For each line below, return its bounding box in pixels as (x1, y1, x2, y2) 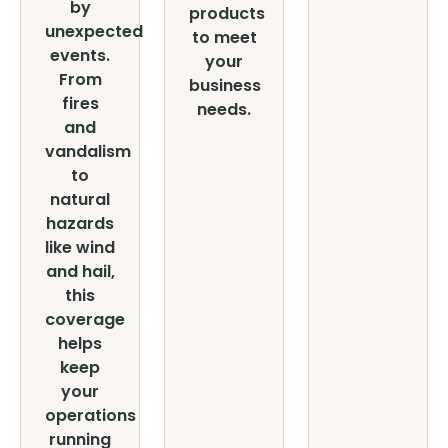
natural (50, 188, 110, 211)
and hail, (45, 260, 115, 283)
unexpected (45, 20, 143, 43)
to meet (191, 26, 257, 49)
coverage (45, 308, 125, 331)
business (189, 74, 261, 97)
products (189, 2, 265, 25)
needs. (197, 98, 251, 121)
